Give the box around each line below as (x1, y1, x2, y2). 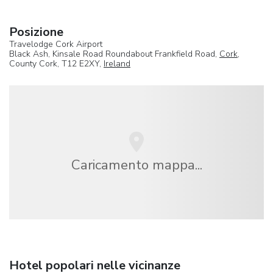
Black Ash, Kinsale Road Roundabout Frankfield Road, (9, 48, 219, 60)
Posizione (9, 23, 63, 40)
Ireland (104, 57, 130, 69)
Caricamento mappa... (71, 155, 202, 174)
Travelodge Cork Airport (9, 38, 102, 50)
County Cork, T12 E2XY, (9, 57, 104, 69)
